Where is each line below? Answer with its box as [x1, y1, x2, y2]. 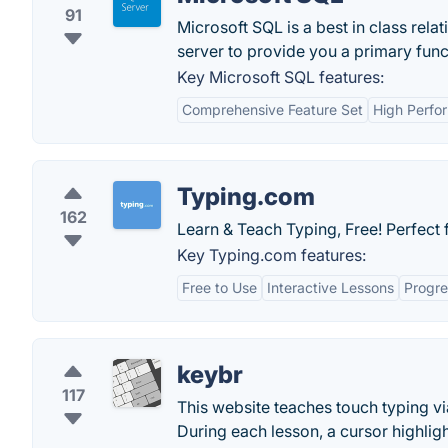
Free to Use [182, 279, 257, 296]
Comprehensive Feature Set [182, 101, 363, 118]
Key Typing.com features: [177, 245, 366, 265]
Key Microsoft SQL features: [177, 67, 384, 87]
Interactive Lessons [267, 279, 394, 296]
